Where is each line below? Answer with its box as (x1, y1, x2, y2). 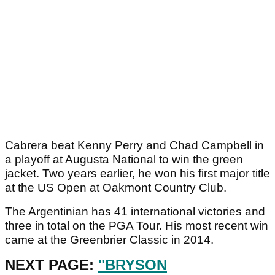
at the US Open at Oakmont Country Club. (5, 181, 227, 195)
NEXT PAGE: (5, 257, 98, 274)
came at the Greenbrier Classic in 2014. (5, 233, 214, 247)
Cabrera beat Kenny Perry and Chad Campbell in (5, 139, 264, 152)
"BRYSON (98, 257, 167, 274)
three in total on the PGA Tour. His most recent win (5, 219, 268, 233)
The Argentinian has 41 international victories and (5, 205, 265, 219)
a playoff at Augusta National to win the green (5, 153, 243, 166)
